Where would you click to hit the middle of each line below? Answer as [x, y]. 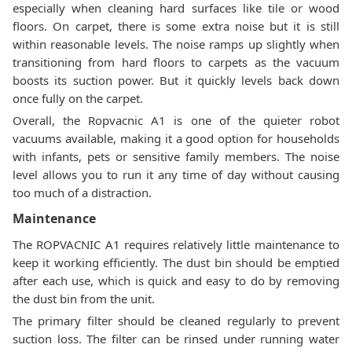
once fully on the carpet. [78, 98]
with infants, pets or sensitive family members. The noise [176, 156]
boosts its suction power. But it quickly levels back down [176, 80]
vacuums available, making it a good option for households [176, 138]
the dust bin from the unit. [84, 299]
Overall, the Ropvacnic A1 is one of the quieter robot [176, 120]
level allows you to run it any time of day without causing [176, 174]
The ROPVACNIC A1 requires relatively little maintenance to [176, 244]
